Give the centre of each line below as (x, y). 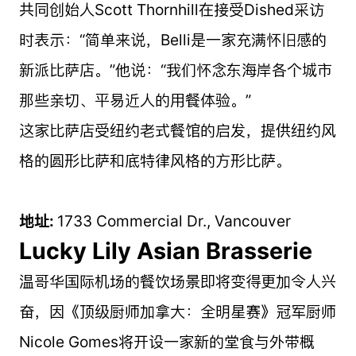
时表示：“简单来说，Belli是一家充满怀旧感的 (172, 39)
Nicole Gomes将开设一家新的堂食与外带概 (166, 341)
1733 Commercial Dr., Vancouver (174, 221)
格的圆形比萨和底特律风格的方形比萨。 (155, 160)
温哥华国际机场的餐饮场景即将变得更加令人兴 (177, 281)
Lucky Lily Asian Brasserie (165, 250)
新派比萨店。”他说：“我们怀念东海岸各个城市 (175, 70)
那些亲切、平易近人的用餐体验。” (135, 100)
